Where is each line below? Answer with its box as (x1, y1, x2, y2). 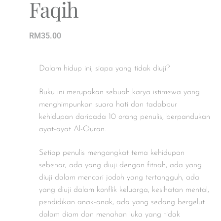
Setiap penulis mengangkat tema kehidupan (38, 148, 184, 157)
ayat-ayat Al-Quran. (38, 125, 106, 134)
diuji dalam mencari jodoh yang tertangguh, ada (38, 173, 199, 182)
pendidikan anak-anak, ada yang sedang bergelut (38, 198, 205, 206)
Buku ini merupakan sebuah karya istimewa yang (38, 88, 200, 97)
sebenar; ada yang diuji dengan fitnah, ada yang (38, 161, 202, 169)
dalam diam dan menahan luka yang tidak (38, 210, 180, 219)
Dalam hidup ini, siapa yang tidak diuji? (38, 65, 170, 73)
